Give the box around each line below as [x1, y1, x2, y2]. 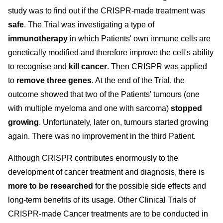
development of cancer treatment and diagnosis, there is [8, 168, 205, 176]
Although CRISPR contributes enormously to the [8, 154, 178, 162]
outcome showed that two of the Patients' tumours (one [8, 90, 200, 99]
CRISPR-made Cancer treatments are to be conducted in [8, 210, 208, 218]
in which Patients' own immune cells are [70, 34, 211, 43]
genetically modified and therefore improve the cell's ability [8, 48, 214, 57]
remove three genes [14, 76, 92, 85]
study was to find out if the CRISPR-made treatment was [8, 6, 205, 15]
